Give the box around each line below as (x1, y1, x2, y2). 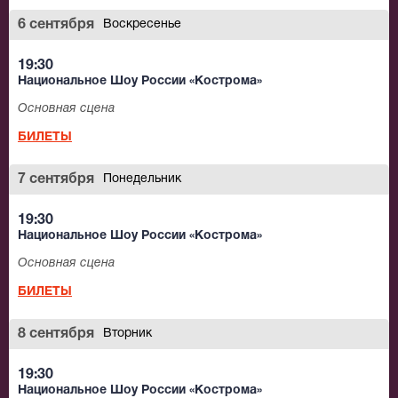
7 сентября (18, 173, 94, 187)
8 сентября (18, 328, 94, 341)
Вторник (103, 328, 152, 340)
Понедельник (103, 173, 181, 186)
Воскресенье (103, 19, 181, 31)
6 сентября (18, 19, 94, 32)
